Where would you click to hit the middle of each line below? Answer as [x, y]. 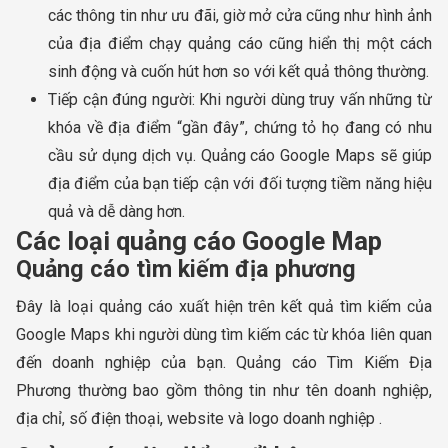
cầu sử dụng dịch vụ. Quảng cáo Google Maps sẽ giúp [240, 155]
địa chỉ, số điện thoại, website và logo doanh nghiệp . [199, 418]
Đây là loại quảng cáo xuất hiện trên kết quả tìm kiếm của [224, 306]
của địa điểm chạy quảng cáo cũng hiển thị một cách [240, 43]
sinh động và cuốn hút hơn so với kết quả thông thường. [238, 71]
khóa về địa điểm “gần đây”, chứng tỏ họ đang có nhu [240, 127]
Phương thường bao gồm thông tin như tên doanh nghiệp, [224, 390]
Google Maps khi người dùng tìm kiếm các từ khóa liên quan [224, 334]
